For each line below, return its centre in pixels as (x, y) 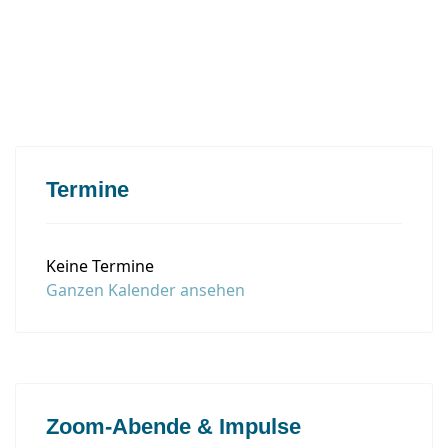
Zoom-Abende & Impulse (173, 426)
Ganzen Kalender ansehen (145, 290)
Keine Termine (100, 266)
